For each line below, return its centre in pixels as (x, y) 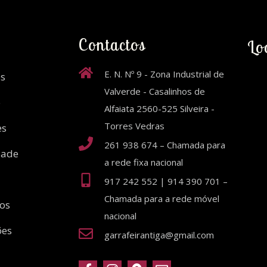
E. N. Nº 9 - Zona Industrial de (164, 74)
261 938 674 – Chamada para (165, 145)
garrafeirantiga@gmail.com (159, 235)
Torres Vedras (134, 125)
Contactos (113, 44)
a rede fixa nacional (144, 162)
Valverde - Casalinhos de (155, 91)
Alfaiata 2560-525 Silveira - (159, 108)
